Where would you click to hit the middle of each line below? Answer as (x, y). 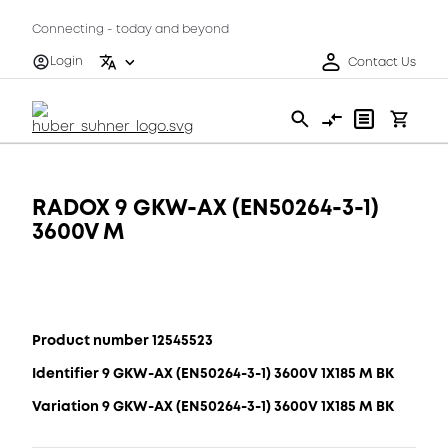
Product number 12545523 (122, 340)
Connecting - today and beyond (130, 29)
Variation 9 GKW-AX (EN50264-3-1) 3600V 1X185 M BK (213, 406)
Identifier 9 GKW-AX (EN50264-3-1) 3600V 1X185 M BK (213, 373)
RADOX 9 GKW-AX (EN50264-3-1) (205, 207)
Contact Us (382, 62)
